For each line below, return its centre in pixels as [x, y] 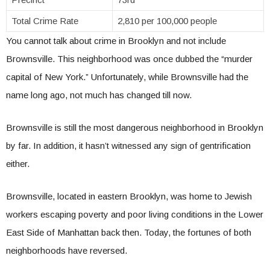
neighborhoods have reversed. [68, 250]
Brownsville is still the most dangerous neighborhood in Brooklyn [135, 127]
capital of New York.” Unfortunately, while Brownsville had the [127, 77]
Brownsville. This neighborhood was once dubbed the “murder [129, 59]
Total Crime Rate [45, 21]
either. [19, 164]
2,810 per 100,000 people [167, 21]
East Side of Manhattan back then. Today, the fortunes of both [129, 232]
